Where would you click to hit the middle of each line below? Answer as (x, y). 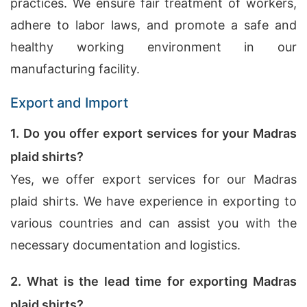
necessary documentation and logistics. (125, 245)
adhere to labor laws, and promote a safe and (153, 25)
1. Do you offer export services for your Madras (153, 133)
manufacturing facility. (75, 69)
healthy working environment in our (153, 47)
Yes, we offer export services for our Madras (153, 179)
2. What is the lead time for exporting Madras (153, 281)
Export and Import (69, 103)
